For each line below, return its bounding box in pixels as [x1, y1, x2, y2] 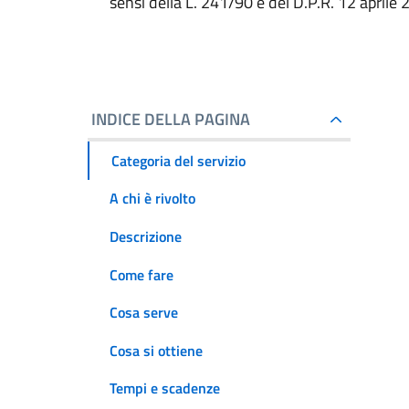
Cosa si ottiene [110, 339, 203, 362]
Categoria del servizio [111, 149, 246, 172]
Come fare [110, 263, 173, 286]
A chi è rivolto [110, 187, 195, 210]
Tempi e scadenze [110, 377, 220, 400]
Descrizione [110, 225, 182, 247]
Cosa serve [110, 301, 178, 324]
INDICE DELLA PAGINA [91, 107, 250, 131]
